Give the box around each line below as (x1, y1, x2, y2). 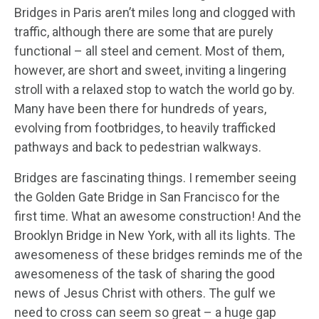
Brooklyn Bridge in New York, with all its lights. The (14, 227, 296, 243)
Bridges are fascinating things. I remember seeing (14, 169, 296, 185)
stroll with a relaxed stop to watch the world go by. (14, 81, 295, 97)
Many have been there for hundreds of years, (14, 100, 266, 116)
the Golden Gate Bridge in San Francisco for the (14, 189, 280, 204)
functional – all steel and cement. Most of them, (14, 43, 284, 58)
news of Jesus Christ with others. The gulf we (14, 285, 276, 300)
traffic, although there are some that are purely (14, 23, 273, 39)
